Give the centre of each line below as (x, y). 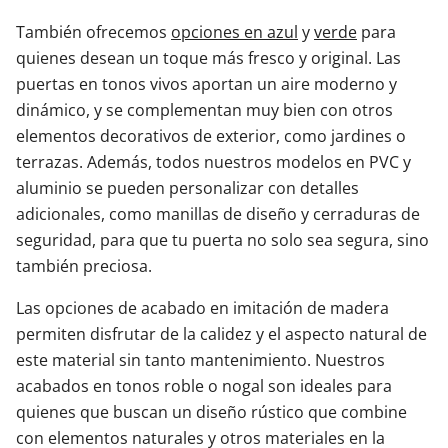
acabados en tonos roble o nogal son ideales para (204, 386)
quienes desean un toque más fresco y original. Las (208, 58)
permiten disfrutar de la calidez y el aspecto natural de (221, 334)
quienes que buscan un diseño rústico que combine (211, 412)
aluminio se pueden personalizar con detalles (187, 188)
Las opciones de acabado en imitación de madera (202, 308)
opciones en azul (234, 32)
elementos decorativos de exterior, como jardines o (211, 136)
